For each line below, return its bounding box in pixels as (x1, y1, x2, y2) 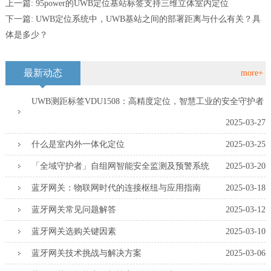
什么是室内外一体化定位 (31, 139, 125, 149)
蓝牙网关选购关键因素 (31, 226, 116, 236)
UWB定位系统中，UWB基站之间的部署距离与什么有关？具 (35, 15, 261, 24)
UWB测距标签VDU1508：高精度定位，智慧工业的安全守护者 (31, 96, 264, 106)
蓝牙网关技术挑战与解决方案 (31, 248, 142, 258)
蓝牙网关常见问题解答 (31, 204, 116, 214)
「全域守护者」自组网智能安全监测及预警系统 (31, 161, 209, 171)
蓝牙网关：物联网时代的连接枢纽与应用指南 (31, 183, 201, 192)
